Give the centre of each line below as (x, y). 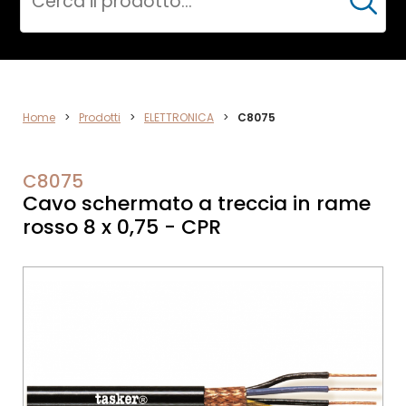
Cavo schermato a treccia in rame (197, 203)
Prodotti (100, 117)
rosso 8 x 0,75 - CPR (122, 227)
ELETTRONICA (179, 117)
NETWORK (178, 155)
